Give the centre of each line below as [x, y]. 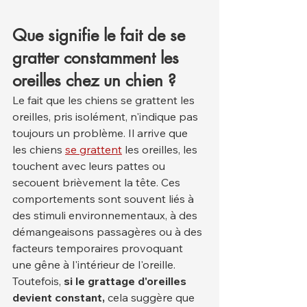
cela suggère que [151, 298]
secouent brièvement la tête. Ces [98, 183]
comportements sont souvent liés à [105, 199]
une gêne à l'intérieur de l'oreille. [94, 265]
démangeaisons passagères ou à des [109, 232]
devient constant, [59, 298]
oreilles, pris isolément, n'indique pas [107, 117]
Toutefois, [38, 281]
